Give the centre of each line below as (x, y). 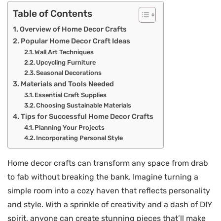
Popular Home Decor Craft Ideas (75, 41)
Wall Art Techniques (64, 52)
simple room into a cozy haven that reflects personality (109, 191)
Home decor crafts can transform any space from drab (108, 163)
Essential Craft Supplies (71, 95)
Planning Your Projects (70, 128)
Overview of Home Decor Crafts (73, 29)
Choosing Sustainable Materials (84, 106)
